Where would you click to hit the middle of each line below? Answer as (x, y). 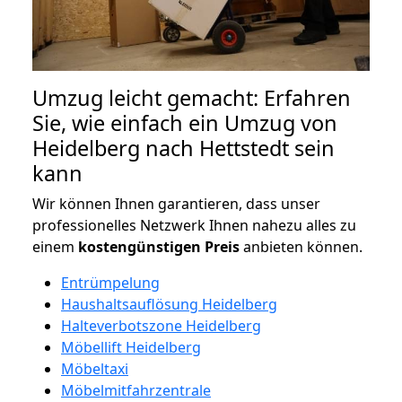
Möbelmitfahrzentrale (136, 390)
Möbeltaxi (95, 368)
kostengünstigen (140, 246)
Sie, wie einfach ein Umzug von (185, 122)
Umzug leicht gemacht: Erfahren (192, 97)
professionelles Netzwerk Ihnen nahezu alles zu (194, 225)
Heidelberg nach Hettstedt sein (184, 148)
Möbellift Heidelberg (131, 347)
